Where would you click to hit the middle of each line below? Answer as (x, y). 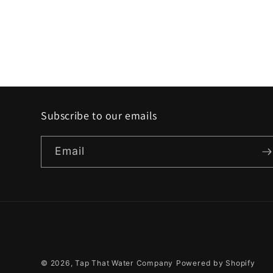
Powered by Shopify (215, 263)
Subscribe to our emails (99, 116)
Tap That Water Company (124, 263)
